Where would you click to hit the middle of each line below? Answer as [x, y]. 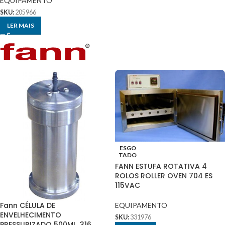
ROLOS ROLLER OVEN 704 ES [164, 176]
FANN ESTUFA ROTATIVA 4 [161, 166]
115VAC [128, 186]
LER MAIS [21, 25]
